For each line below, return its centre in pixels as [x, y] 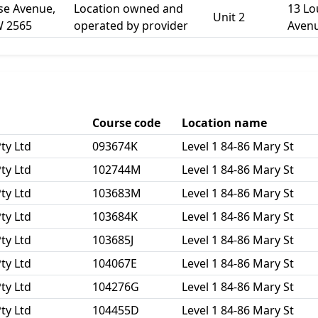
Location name [224, 123]
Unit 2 [229, 17]
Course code [126, 123]
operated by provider [131, 26]
